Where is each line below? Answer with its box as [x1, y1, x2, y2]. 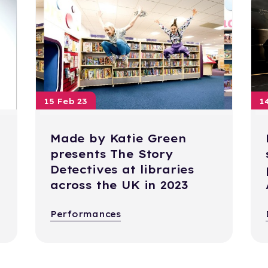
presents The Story [50, 147, 173, 162]
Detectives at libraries [50, 163, 195, 177]
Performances [50, 209, 121, 220]
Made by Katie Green [50, 132, 187, 146]
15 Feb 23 [44, 96, 87, 106]
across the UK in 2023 [50, 178, 188, 193]
